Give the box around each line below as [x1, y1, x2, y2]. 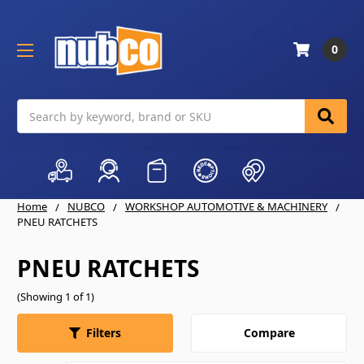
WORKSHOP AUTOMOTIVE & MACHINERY [125, 199, 327, 214]
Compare [243, 324, 295, 340]
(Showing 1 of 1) [17, 289, 94, 304]
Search [17, 100, 54, 116]
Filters [86, 325, 121, 341]
